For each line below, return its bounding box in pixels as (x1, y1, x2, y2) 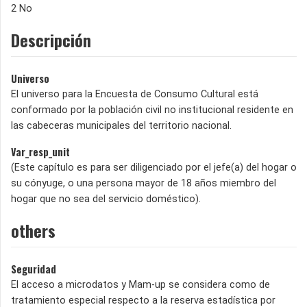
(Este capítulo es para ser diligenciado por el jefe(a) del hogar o (11, 161, 297, 173)
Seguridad (11, 261, 56, 276)
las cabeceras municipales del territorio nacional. (11, 119, 232, 132)
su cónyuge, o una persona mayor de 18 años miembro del (11, 177, 276, 189)
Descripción (11, 27, 91, 52)
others (11, 217, 56, 243)
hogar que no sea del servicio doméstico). (11, 193, 201, 205)
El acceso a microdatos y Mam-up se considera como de (11, 278, 270, 291)
